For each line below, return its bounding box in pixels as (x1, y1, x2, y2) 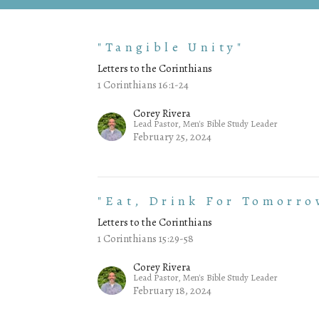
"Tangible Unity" (98, 38, 245, 56)
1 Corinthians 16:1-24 (98, 78, 189, 93)
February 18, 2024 (133, 283, 212, 298)
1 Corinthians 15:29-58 (98, 231, 194, 246)
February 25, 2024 (133, 130, 212, 145)
